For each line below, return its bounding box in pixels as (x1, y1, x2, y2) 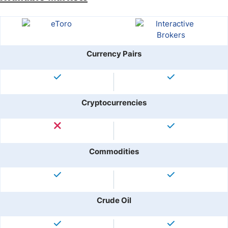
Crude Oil (97, 195, 131, 205)
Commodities (89, 147, 139, 156)
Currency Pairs (87, 49, 141, 59)
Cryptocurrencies (81, 98, 147, 107)
